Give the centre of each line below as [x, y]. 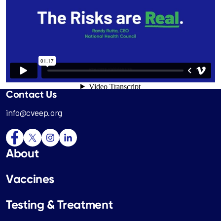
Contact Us [31, 94]
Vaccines [30, 179]
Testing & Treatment [59, 204]
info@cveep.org [34, 112]
